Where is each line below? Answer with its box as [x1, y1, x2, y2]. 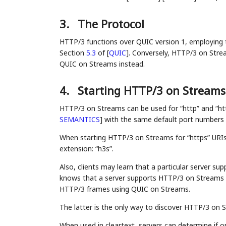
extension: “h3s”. [59, 144, 114, 154]
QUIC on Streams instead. [59, 59, 145, 69]
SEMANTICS [59, 115, 100, 125]
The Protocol [77, 16, 144, 32]
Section [59, 48, 86, 58]
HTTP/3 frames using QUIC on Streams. [59, 184, 190, 194]
